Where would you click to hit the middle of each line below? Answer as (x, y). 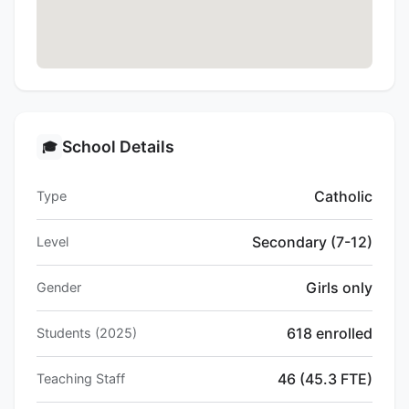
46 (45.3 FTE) (325, 379)
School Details (118, 147)
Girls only (339, 288)
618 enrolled (330, 334)
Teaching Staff (81, 379)
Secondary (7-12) (312, 242)
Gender (59, 288)
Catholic (343, 197)
